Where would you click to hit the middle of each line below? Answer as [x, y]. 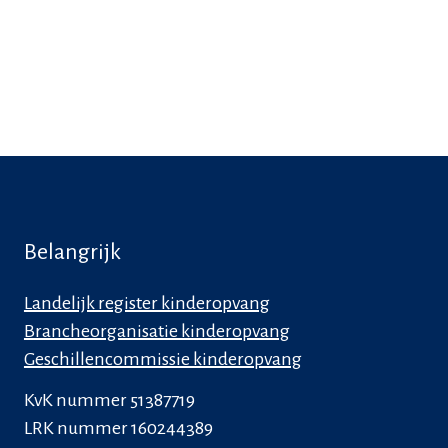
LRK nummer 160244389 [118, 428]
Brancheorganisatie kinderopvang [156, 331]
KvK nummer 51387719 [109, 400]
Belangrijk [72, 252]
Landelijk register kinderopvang [146, 303]
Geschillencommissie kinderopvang [162, 359]
